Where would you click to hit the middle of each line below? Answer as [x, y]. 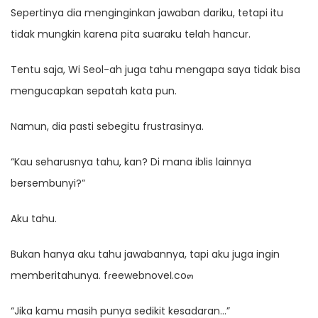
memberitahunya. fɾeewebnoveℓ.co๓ [102, 276]
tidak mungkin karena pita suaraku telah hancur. [131, 34]
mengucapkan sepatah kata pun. [94, 91]
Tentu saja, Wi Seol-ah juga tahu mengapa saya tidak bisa [155, 70]
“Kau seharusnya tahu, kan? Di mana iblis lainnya [131, 162]
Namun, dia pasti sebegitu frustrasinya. [107, 127]
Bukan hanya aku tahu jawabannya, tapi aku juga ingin [145, 254]
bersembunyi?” [48, 183]
